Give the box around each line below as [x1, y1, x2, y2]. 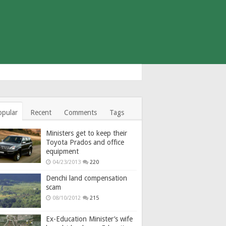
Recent [30, 108, 51, 117]
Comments [64, 108, 97, 117]
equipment [46, 147, 79, 155]
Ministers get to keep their [46, 129, 127, 137]
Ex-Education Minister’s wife [46, 214, 133, 223]
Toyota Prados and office [46, 138, 124, 146]
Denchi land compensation [46, 174, 127, 182]
